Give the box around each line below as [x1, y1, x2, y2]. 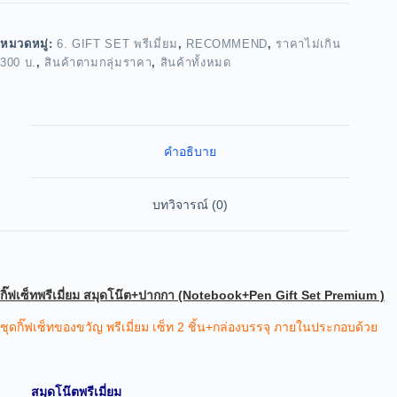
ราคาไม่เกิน [276, 36, 341, 51]
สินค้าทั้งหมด [160, 55, 231, 69]
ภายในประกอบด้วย [274, 319, 381, 334]
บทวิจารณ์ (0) [152, 197, 229, 212]
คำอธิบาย [164, 144, 217, 160]
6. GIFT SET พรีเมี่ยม [57, 36, 178, 51]
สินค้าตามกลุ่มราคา [44, 55, 152, 69]
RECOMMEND [186, 36, 269, 51]
